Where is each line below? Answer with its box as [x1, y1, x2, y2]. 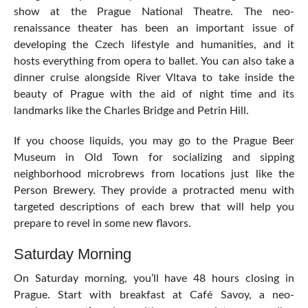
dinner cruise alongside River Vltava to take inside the [13, 72, 295, 84]
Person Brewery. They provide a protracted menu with [13, 185, 295, 197]
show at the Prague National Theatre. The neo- [13, 6, 295, 18]
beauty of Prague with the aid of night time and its [13, 89, 295, 100]
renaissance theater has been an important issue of [13, 23, 295, 34]
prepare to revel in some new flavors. [13, 218, 191, 230]
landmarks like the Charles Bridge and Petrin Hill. [13, 105, 249, 117]
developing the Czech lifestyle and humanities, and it [13, 39, 295, 51]
